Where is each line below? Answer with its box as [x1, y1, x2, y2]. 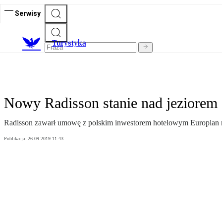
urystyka [56, 38, 86, 48]
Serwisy [15, 9, 41, 17]
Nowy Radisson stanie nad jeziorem [4, 95, 218, 111]
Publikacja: [4, 136, 28, 142]
